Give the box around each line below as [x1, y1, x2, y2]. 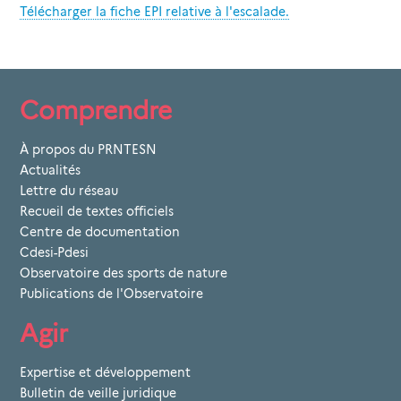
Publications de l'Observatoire [20, 286, 203, 302]
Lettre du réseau [20, 183, 118, 199]
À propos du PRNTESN [20, 142, 157, 158]
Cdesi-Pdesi [20, 245, 89, 260]
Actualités [20, 163, 81, 178]
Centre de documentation [20, 225, 180, 240]
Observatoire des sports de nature [20, 266, 227, 281]
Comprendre [20, 95, 172, 126]
